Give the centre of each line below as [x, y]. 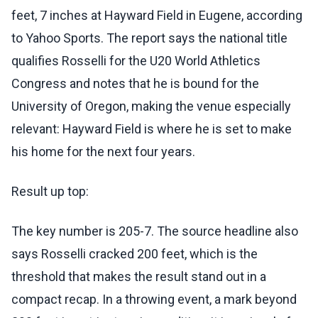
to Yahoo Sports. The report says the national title [149, 38]
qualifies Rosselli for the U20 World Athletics [136, 61]
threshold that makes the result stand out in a [139, 277]
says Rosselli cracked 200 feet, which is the [135, 254]
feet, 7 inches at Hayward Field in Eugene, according [157, 16]
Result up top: [50, 192]
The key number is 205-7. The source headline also [155, 231]
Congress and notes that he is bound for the [135, 84]
